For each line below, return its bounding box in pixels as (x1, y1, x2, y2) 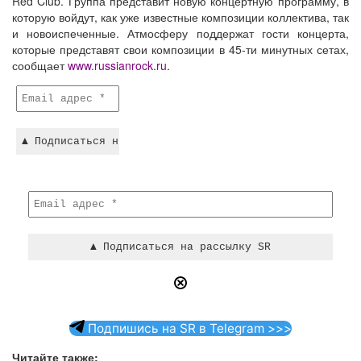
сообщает (12, 57, 68, 73)
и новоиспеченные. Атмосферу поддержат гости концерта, (12, 25, 349, 41)
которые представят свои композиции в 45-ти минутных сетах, (12, 41, 349, 57)
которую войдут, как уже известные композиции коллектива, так (12, 9, 349, 25)
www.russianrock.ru (68, 57, 167, 73)
